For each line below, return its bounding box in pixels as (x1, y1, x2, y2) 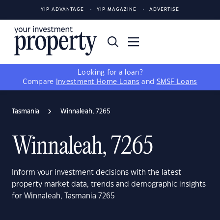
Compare (23, 79, 56, 85)
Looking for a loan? (78, 69, 142, 76)
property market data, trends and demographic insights (12, 181, 206, 188)
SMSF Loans (156, 79, 197, 85)
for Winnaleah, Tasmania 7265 (12, 192, 115, 200)
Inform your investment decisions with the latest (12, 169, 181, 176)
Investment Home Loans (55, 79, 140, 85)
